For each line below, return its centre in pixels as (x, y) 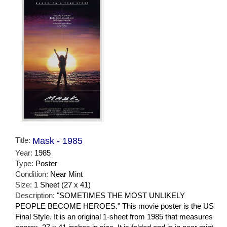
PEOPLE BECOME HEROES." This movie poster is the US (115, 206)
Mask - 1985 (58, 141)
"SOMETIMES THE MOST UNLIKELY (121, 195)
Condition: (33, 174)
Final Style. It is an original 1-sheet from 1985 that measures (114, 216)
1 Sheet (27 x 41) (62, 184)
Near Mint (66, 174)
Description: (36, 195)
